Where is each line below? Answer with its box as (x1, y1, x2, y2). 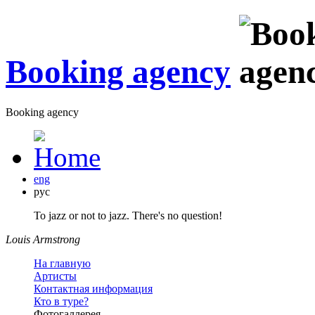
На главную (34, 257, 91, 269)
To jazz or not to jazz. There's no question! (34, 209, 222, 221)
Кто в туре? (34, 295, 89, 307)
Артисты (34, 269, 77, 282)
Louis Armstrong (6, 233, 80, 245)
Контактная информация (34, 282, 153, 295)
